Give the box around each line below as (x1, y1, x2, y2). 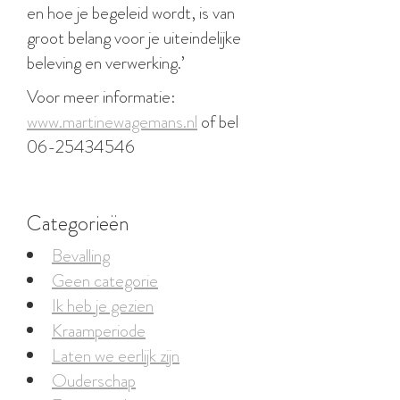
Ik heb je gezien (52, 293, 154, 319)
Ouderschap (52, 368, 136, 394)
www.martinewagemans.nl (27, 109, 197, 135)
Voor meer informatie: (27, 84, 176, 110)
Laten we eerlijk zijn (52, 343, 179, 369)
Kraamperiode (52, 318, 146, 344)
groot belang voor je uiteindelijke (27, 25, 241, 51)
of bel (197, 109, 238, 135)
